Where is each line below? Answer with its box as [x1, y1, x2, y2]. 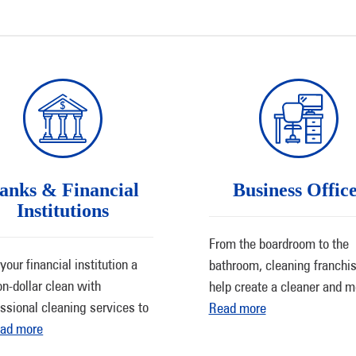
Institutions [17, 200, 110, 221]
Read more [208, 300, 266, 316]
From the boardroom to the [208, 235, 349, 252]
